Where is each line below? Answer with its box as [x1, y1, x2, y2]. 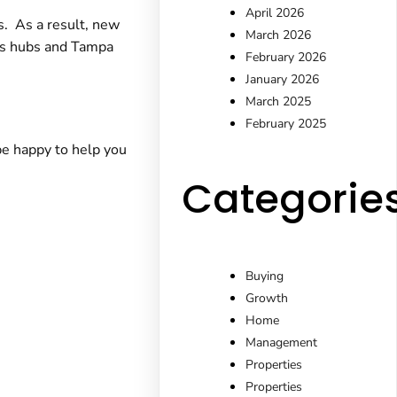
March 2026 [245, 27, 312, 44]
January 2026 [245, 71, 320, 89]
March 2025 [245, 93, 312, 111]
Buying [245, 267, 284, 284]
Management [245, 333, 318, 351]
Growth [245, 289, 289, 307]
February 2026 [245, 49, 327, 66]
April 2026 [245, 4, 305, 22]
